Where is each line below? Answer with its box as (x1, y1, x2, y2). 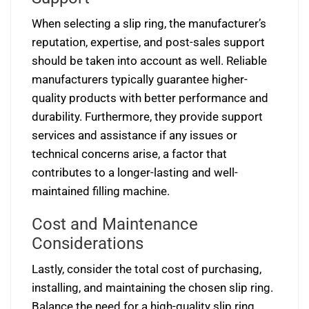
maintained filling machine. (32, 184, 170, 198)
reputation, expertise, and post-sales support (32, 35, 265, 49)
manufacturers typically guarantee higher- (32, 72, 248, 86)
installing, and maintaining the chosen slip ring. (32, 281, 273, 295)
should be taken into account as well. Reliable (32, 54, 267, 68)
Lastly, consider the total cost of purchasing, (32, 262, 261, 276)
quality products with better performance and (32, 91, 268, 105)
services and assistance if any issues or (32, 128, 237, 142)
